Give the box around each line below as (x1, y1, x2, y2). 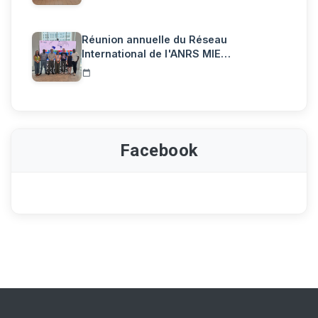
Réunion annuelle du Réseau (82, 33, 227, 45)
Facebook (119, 140, 199, 160)
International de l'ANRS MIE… (82, 47, 231, 60)
